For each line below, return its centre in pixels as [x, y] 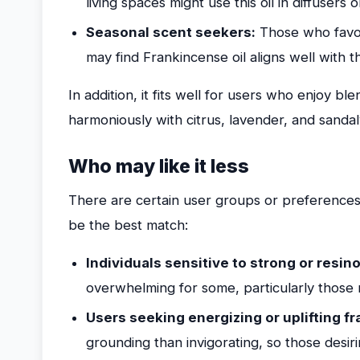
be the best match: [128, 225]
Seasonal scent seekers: [171, 32]
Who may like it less [159, 166]
